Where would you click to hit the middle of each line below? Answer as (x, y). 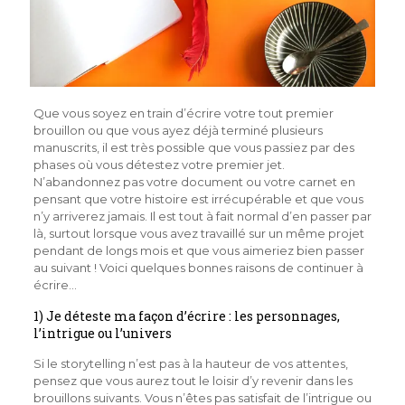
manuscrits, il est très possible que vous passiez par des (193, 147)
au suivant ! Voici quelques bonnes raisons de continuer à (198, 267)
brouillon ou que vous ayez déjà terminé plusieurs (178, 130)
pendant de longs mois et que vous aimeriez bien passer (198, 250)
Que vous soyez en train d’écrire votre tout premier (183, 113)
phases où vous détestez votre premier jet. (159, 164)
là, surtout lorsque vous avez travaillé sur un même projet (198, 233)
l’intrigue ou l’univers (102, 333)
